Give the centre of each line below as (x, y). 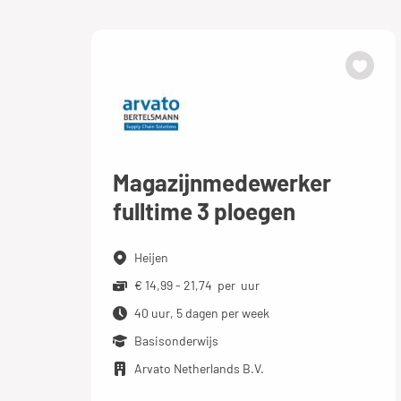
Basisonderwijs (176, 341)
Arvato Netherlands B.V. (199, 368)
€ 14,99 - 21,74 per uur (197, 285)
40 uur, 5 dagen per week (202, 313)
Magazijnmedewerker (222, 182)
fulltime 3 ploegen (204, 211)
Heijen (151, 257)
